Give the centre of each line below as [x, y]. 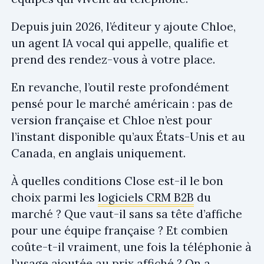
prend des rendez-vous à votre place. [113, 59]
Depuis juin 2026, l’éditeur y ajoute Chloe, [123, 26]
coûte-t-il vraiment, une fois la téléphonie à [131, 247]
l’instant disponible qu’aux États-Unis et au [128, 136]
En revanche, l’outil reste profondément [120, 87]
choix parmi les [55, 197]
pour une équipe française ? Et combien [120, 230]
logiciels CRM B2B [146, 197]
